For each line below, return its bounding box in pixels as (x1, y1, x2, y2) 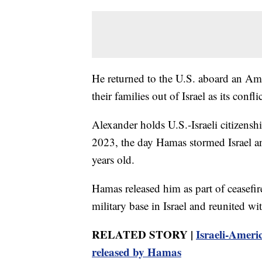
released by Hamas (92, 243, 181, 260)
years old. (92, 151, 135, 167)
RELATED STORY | (92, 226, 196, 242)
